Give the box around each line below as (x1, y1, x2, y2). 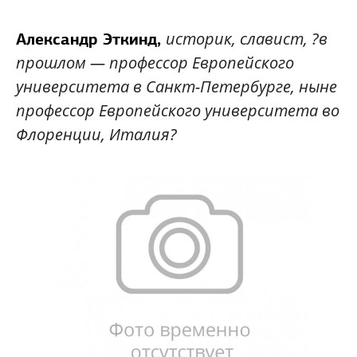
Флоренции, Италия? (16, 123, 177, 145)
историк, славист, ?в (166, 27, 328, 49)
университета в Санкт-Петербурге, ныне (16, 75, 337, 97)
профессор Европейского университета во (16, 99, 339, 121)
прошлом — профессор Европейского (16, 51, 294, 73)
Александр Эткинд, (16, 28, 166, 49)
